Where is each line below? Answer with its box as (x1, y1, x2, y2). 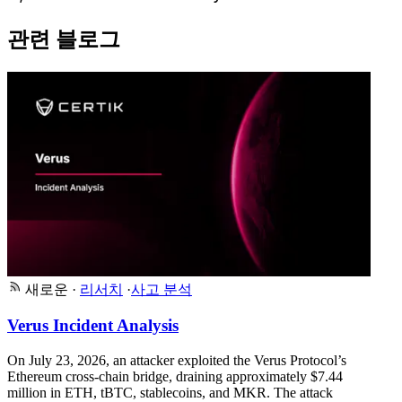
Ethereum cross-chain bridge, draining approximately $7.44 (7, 368, 343, 384)
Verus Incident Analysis (7, 316, 179, 336)
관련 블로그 (7, 27, 120, 51)
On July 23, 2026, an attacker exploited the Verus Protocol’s (7, 352, 346, 368)
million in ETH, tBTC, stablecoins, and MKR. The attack (7, 384, 333, 400)
